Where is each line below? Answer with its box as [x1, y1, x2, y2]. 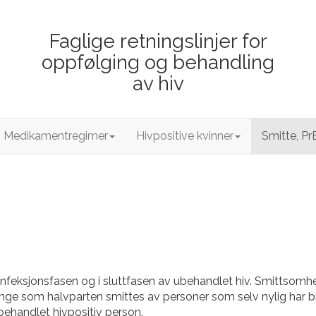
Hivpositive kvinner [136, 129, 233, 142]
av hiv [132, 72, 184, 95]
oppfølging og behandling [42, 51, 274, 74]
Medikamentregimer [4, 129, 108, 142]
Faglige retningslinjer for [49, 30, 267, 53]
